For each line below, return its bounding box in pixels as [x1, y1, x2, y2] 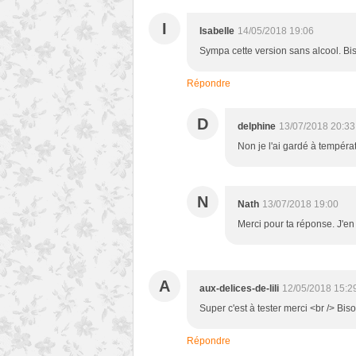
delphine [238, 121, 276, 133]
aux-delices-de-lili [199, 283, 279, 295]
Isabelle [199, 25, 234, 37]
